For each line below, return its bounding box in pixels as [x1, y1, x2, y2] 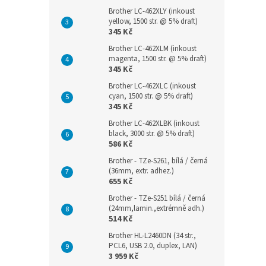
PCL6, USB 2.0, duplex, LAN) [109, 240, 197, 252]
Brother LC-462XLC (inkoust [109, 81, 196, 92]
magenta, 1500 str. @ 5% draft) [109, 53, 207, 65]
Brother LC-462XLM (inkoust [109, 43, 197, 55]
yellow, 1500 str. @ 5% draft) [109, 16, 198, 27]
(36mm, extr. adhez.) [109, 166, 174, 177]
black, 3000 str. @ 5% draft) [109, 128, 195, 140]
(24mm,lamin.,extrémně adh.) [109, 203, 204, 214]
